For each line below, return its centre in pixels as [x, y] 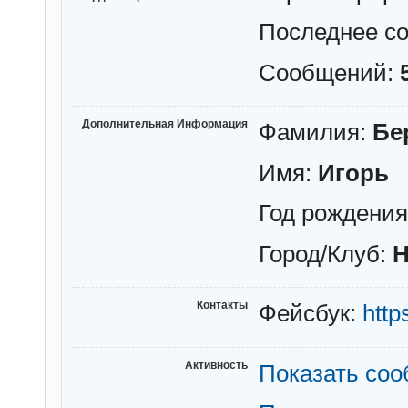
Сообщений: [329, 72]
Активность [216, 366]
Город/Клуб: [326, 254]
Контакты [222, 306]
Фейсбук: [311, 314]
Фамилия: [316, 133]
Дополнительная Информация [165, 124]
